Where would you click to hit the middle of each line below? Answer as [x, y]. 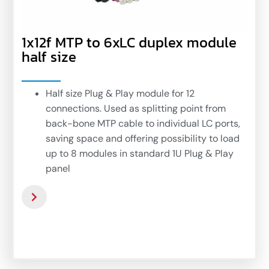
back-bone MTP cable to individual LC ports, [143, 123]
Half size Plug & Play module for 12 [120, 93]
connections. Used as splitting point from [136, 108]
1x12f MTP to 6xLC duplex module [129, 42]
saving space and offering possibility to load [143, 138]
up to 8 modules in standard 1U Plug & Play [140, 153]
